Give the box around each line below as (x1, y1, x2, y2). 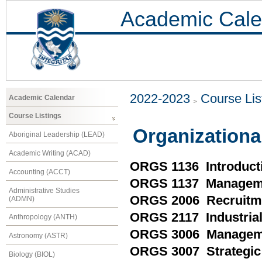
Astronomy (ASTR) (9, 232, 68, 240)
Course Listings (9, 112, 61, 120)
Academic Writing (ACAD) (9, 149, 91, 157)
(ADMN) (9, 194, 35, 203)
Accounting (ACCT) (9, 167, 70, 176)
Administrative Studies (9, 186, 80, 195)
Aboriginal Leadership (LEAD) (9, 130, 105, 139)
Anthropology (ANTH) (9, 213, 77, 222)
